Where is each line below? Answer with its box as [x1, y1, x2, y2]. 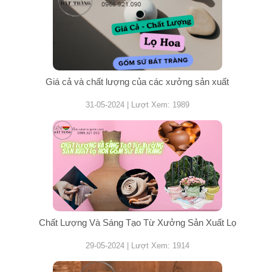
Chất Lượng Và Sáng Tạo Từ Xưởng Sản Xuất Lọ [38, 217, 236, 228]
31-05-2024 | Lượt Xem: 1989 [85, 100, 189, 109]
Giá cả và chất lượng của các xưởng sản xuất [46, 76, 229, 87]
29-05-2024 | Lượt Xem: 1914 [85, 240, 189, 250]
